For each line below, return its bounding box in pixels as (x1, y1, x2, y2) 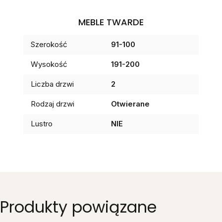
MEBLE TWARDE (78, 16, 144, 29)
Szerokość (31, 40, 67, 50)
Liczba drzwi (31, 79, 74, 89)
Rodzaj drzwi (31, 99, 74, 109)
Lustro (31, 119, 53, 129)
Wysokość (31, 59, 67, 69)
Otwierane (111, 99, 150, 109)
